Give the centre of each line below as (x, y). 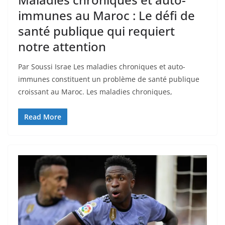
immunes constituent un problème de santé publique (109, 79)
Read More (43, 117)
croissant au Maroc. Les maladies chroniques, (95, 91)
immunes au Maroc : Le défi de (106, 15)
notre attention (62, 46)
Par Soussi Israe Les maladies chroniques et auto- (102, 66)
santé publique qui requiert (96, 31)
